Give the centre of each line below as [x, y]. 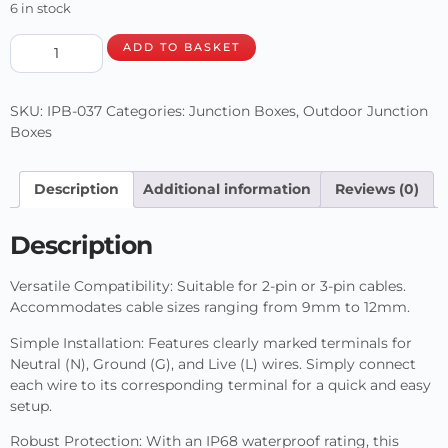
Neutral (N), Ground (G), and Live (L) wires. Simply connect [213, 363]
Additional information [227, 188]
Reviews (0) [377, 188]
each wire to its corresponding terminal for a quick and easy [220, 384]
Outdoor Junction [365, 110]
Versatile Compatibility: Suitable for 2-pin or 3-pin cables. [208, 286]
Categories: [147, 110]
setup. [31, 405]
